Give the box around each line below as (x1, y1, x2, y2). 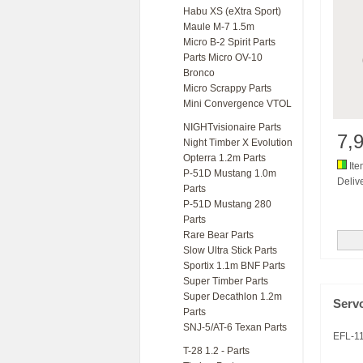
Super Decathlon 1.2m (183, 291, 282, 302)
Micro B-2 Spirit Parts (183, 36, 275, 48)
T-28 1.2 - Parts (183, 345, 250, 357)
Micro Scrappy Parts (183, 83, 271, 94)
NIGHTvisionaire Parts (183, 122, 281, 133)
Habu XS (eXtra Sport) (183, 6, 281, 17)
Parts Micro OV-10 (183, 52, 263, 63)
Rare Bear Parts (183, 229, 254, 241)
